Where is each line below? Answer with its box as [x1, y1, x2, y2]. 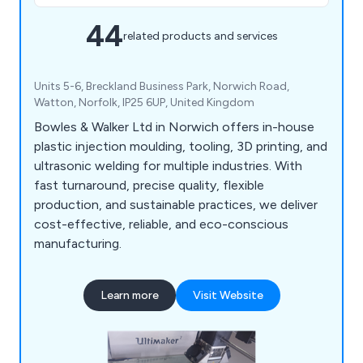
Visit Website [192, 288, 263, 302]
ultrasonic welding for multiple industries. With [34, 157, 302, 173]
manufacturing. [34, 235, 122, 251]
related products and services [122, 29, 278, 44]
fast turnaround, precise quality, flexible [34, 177, 264, 193]
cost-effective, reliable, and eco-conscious [34, 216, 288, 232]
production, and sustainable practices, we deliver [34, 196, 318, 212]
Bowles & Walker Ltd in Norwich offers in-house [34, 118, 314, 135]
